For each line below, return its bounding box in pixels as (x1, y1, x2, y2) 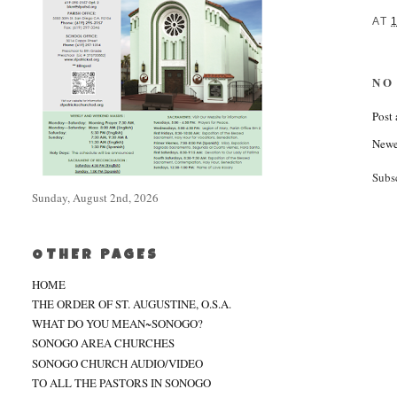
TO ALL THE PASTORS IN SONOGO (32, 374, 212, 391)
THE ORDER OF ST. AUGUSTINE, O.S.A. (32, 295, 232, 312)
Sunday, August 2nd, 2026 (32, 190, 160, 206)
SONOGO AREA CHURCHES (32, 335, 175, 352)
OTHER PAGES (32, 248, 160, 263)
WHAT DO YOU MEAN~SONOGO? (32, 315, 204, 331)
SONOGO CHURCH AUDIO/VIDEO (32, 354, 204, 371)
